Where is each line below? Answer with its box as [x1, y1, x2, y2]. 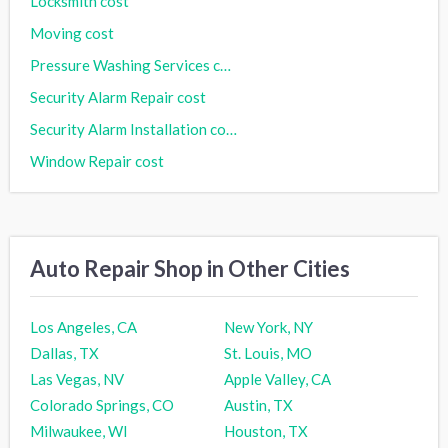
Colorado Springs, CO [30, 395, 174, 414]
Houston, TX [224, 421, 308, 440]
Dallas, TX [30, 343, 99, 362]
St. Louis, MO [224, 343, 312, 362]
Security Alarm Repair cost [30, 88, 206, 107]
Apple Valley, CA [224, 369, 331, 388]
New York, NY [224, 317, 313, 336]
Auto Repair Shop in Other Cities [30, 254, 350, 282]
